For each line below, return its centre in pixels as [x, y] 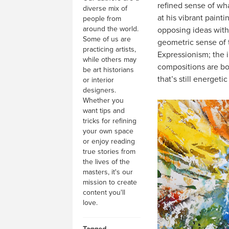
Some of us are [107, 39]
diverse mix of [105, 8]
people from [102, 19]
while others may [110, 60]
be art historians [108, 70]
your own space [108, 131]
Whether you [103, 100]
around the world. [111, 29]
